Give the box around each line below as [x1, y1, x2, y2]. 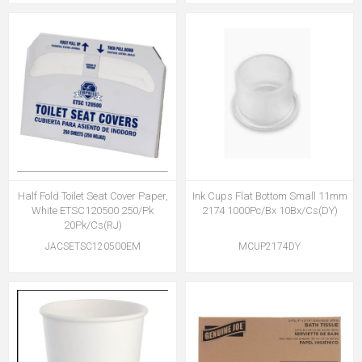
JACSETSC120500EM [44, 241, 141, 252]
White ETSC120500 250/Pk [32, 204, 154, 217]
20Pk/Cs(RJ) [63, 219, 122, 231]
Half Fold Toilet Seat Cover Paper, [17, 190, 168, 202]
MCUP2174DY [238, 241, 301, 252]
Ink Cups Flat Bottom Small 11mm [192, 190, 347, 202]
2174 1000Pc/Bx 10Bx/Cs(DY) [201, 204, 338, 217]
